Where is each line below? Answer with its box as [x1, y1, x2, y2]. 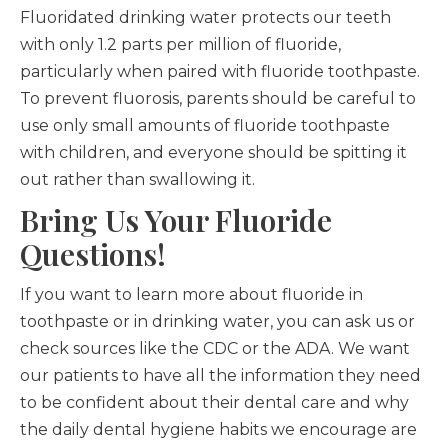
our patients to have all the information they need [20, 366, 421, 386]
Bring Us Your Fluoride [20, 200, 332, 241]
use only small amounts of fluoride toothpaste [20, 116, 390, 136]
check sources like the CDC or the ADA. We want [20, 339, 410, 359]
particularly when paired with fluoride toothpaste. [20, 62, 420, 82]
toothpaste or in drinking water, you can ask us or [20, 312, 415, 332]
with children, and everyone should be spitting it [20, 143, 407, 163]
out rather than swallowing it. [20, 170, 255, 190]
